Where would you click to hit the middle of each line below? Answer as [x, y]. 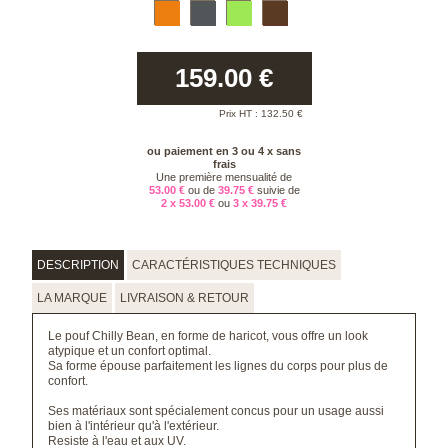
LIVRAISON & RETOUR [185, 297]
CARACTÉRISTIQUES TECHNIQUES [234, 264]
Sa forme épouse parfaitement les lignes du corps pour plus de [218, 365]
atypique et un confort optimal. [130, 350]
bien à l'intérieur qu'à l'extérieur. [134, 425]
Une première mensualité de [224, 176]
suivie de [278, 189]
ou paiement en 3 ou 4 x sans [224, 150]
